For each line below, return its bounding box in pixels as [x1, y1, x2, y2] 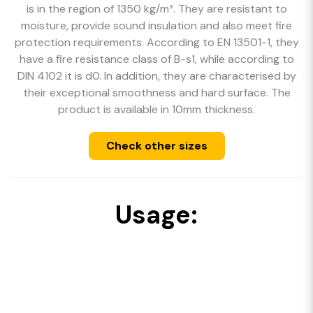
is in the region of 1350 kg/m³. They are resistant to [26, 1, 287, 16]
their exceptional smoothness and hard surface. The [22, 85, 291, 100]
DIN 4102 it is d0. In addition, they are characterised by [17, 68, 296, 83]
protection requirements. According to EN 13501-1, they [14, 35, 299, 50]
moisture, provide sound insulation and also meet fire [21, 18, 292, 33]
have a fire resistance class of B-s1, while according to [19, 52, 294, 66]
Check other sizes [105, 138, 208, 153]
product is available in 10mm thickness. [58, 102, 255, 117]
